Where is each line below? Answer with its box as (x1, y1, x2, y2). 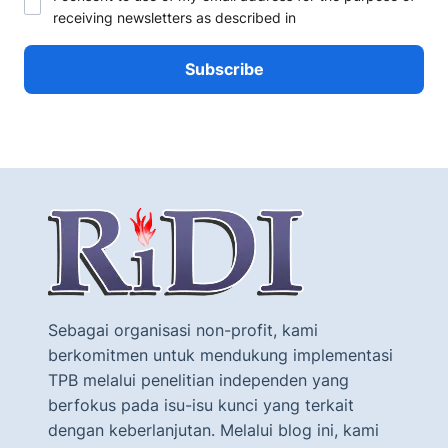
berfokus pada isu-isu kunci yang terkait (48, 395, 354, 415)
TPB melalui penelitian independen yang (48, 370, 349, 390)
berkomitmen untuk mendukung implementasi (48, 345, 393, 365)
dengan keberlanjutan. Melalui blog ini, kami (48, 420, 379, 440)
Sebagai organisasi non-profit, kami (48, 320, 318, 340)
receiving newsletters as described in (53, 9, 296, 26)
